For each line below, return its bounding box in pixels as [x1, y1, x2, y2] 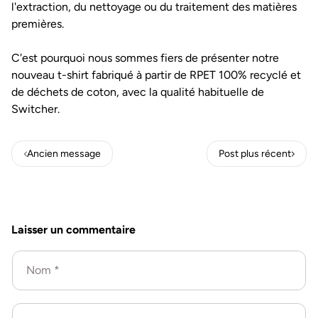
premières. [11, 17, 64, 31]
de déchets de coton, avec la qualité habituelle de [11, 85, 264, 99]
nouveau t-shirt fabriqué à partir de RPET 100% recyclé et [11, 68, 301, 82]
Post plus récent [218, 148, 291, 160]
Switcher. [11, 102, 60, 116]
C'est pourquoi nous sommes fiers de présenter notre [11, 51, 279, 65]
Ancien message [27, 148, 102, 160]
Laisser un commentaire [11, 223, 136, 236]
